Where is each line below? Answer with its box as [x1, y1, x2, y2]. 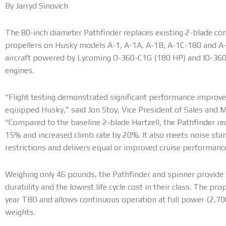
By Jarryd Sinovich [5, 1, 68, 11]
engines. [5, 66, 34, 76]
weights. [5, 207, 35, 217]
